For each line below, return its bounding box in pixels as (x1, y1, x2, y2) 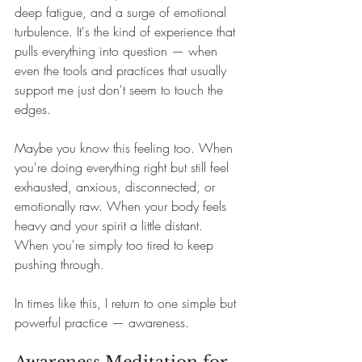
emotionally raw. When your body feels (15, 197, 230, 215)
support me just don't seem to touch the (15, 81, 227, 99)
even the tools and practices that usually (15, 61, 230, 79)
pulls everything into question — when (15, 42, 221, 60)
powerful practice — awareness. (15, 314, 189, 331)
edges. (15, 100, 51, 118)
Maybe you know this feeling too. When (15, 139, 237, 157)
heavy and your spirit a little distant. (15, 217, 207, 234)
